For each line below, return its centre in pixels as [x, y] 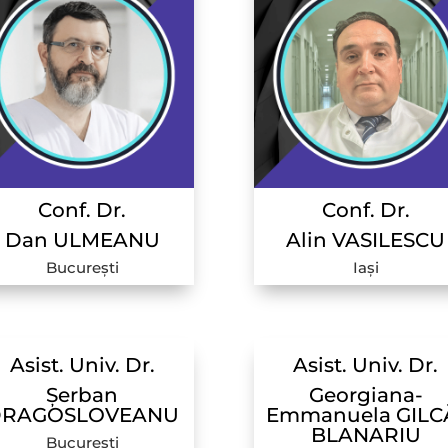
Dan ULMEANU [82, 239]
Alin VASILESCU [366, 239]
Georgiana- [365, 395]
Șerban [82, 395]
